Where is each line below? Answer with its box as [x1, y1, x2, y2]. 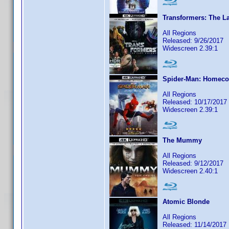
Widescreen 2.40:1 [163, 167, 218, 175]
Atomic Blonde [163, 198, 210, 205]
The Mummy [163, 136, 202, 144]
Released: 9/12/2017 [163, 159, 223, 167]
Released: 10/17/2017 [163, 98, 227, 106]
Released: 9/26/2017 [163, 37, 223, 44]
